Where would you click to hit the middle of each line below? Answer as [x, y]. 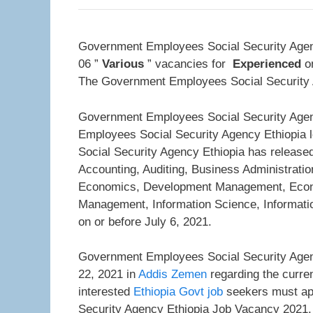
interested [106, 292]
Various [123, 64]
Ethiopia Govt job [178, 292]
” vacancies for [188, 64]
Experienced [267, 64]
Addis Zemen [173, 274]
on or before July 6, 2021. [145, 221]
